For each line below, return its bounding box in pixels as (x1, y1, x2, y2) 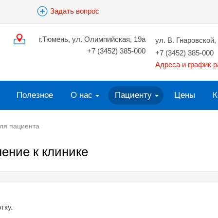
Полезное (17, 91, 53, 100)
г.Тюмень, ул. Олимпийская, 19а (39, 35, 146, 43)
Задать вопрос (50, 7, 100, 15)
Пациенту (115, 91, 152, 100)
